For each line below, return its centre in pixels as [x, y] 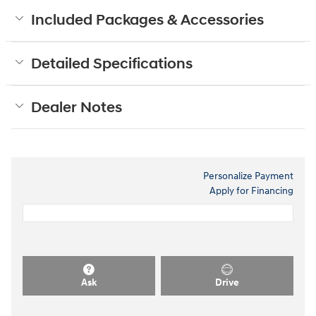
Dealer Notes [77, 108]
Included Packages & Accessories [147, 21]
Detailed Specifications [112, 65]
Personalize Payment [248, 176]
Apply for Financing [251, 191]
